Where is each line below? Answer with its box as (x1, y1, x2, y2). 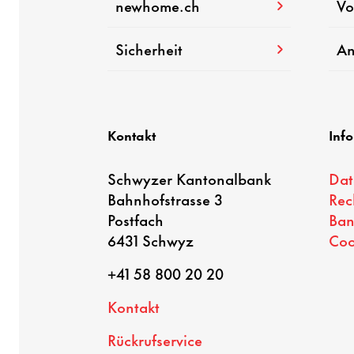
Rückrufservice (107, 328, 203, 352)
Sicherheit (115, 37, 183, 61)
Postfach (107, 208, 164, 232)
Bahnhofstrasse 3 (107, 187, 224, 211)
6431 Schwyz (107, 228, 194, 252)
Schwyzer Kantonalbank (107, 167, 272, 190)
